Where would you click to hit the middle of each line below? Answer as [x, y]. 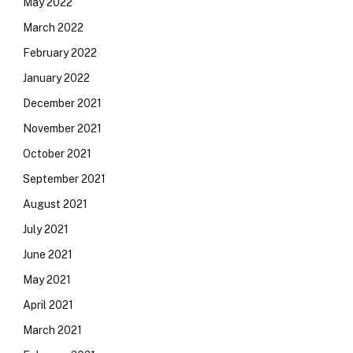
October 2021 [57, 154]
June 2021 [48, 255]
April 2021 [48, 305]
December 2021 [62, 103]
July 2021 [46, 229]
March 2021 [52, 330]
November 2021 [62, 128]
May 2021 [47, 280]
